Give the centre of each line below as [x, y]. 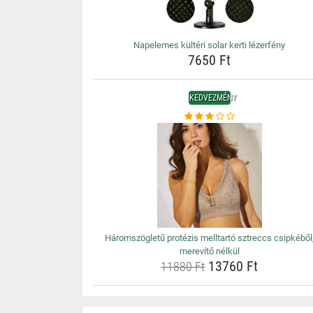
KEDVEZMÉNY [212, 98]
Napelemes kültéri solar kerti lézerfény [210, 45]
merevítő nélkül [209, 251]
